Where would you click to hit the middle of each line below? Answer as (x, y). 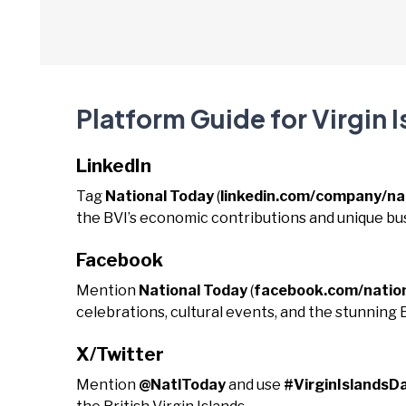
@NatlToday (182, 385)
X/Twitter (120, 354)
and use (255, 385)
